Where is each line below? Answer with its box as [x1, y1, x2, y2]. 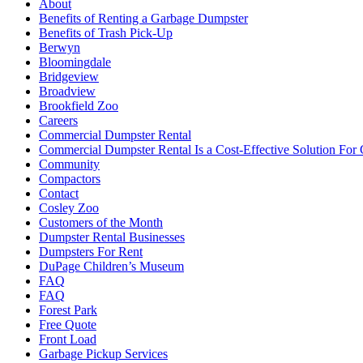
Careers [39, 113, 78, 128]
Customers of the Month [39, 216, 163, 230]
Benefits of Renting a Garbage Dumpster [39, 11, 248, 26]
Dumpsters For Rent [39, 245, 143, 259]
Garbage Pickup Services [39, 347, 168, 361]
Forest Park [39, 303, 97, 318]
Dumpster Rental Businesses [39, 230, 185, 245]
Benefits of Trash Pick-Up [39, 26, 173, 41]
